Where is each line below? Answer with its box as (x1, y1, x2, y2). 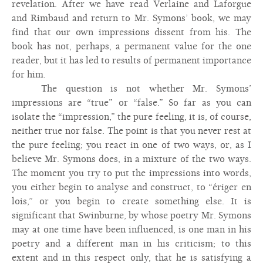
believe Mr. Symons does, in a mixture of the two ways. (12, 154, 251, 164)
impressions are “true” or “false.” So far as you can (12, 97, 251, 108)
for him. (12, 69, 46, 80)
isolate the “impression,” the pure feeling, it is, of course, (12, 112, 251, 122)
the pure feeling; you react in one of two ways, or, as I (12, 140, 251, 150)
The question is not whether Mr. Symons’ (41, 83, 251, 94)
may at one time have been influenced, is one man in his (12, 224, 251, 235)
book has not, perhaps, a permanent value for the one (12, 41, 251, 52)
